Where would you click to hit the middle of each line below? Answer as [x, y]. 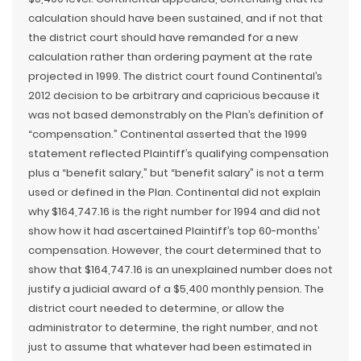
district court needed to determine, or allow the [156, 308]
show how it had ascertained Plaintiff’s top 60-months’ [174, 231]
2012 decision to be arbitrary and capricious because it [174, 95]
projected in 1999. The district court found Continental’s [175, 76]
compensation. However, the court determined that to [175, 250]
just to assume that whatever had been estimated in [170, 347]
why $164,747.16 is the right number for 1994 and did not [174, 212]
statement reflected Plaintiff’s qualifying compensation [178, 154]
